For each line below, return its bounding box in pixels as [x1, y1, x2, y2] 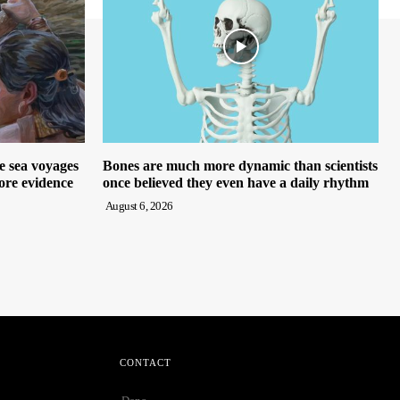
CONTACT [119, 357, 171, 369]
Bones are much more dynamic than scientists [103, 158, 378, 174]
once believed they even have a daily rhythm [103, 175, 369, 191]
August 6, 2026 [104, 199, 173, 213]
